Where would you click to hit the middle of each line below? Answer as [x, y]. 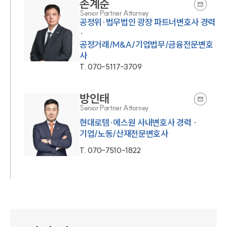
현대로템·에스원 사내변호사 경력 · [138, 123]
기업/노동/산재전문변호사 [124, 134]
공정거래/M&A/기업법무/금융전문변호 [146, 45]
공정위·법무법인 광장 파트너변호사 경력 [147, 22]
